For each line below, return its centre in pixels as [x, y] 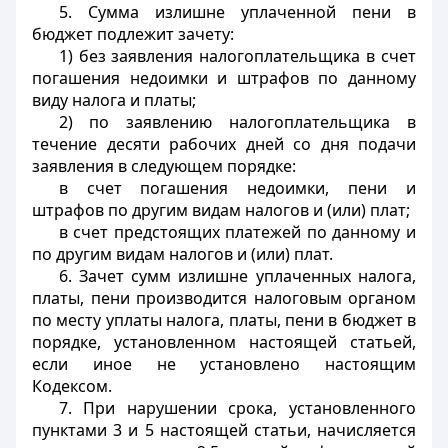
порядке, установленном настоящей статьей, [224, 342]
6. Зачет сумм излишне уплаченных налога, [237, 276]
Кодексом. [72, 386]
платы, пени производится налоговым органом [224, 298]
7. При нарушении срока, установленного [237, 408]
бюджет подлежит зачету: [133, 34]
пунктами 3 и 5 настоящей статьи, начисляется [224, 430]
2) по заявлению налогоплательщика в [237, 122]
